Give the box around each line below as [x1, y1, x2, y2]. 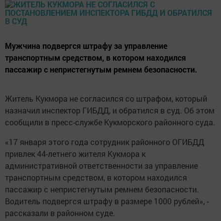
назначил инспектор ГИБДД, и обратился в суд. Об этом [5, 105, 215, 116]
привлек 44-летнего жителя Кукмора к [5, 148, 146, 159]
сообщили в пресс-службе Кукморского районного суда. [5, 117, 215, 128]
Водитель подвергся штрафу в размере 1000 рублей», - [5, 196, 209, 207]
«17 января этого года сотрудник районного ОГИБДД [5, 137, 204, 147]
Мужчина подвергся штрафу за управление [5, 40, 167, 51]
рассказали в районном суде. [5, 208, 115, 219]
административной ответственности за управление [5, 160, 198, 171]
